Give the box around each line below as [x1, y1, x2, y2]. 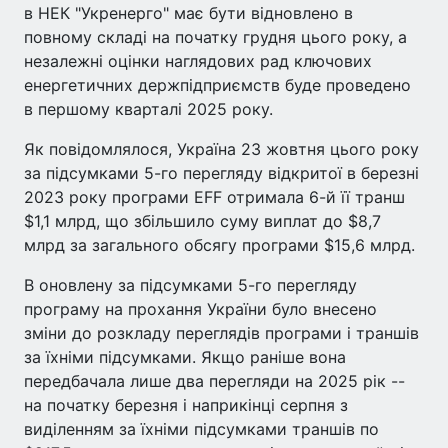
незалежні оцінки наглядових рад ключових [24, 51, 372, 72]
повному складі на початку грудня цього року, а [24, 27, 407, 48]
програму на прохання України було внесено [24, 299, 377, 320]
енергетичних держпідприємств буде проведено [24, 75, 411, 96]
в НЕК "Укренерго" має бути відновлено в [24, 3, 353, 24]
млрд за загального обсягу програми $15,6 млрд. [24, 235, 415, 256]
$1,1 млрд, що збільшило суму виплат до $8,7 [24, 211, 381, 232]
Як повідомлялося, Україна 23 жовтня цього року [24, 139, 419, 160]
